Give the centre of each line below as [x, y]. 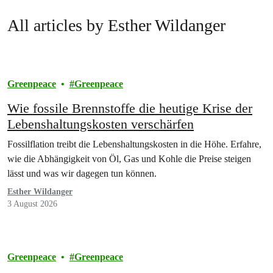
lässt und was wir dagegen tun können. [82, 173]
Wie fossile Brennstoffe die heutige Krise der [130, 108]
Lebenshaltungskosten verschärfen [101, 124]
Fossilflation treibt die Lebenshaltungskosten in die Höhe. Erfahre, [134, 144]
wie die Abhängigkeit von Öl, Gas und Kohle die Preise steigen [129, 158]
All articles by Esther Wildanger [116, 25]
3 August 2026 [32, 204]
